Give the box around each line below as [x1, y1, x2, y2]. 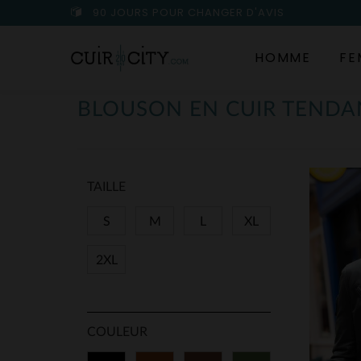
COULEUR [87, 326, 147, 338]
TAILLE [87, 180, 126, 193]
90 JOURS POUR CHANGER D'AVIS [89, 5, 284, 20]
